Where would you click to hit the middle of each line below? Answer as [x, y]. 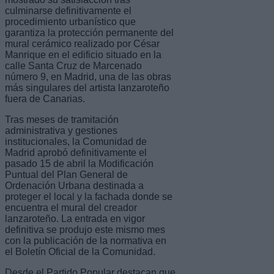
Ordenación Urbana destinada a [74, 185]
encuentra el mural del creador [71, 207]
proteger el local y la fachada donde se [89, 196]
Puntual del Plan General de [66, 174]
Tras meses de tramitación [62, 119]
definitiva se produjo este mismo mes [85, 229]
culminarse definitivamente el [68, 10]
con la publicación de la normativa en [86, 240]
